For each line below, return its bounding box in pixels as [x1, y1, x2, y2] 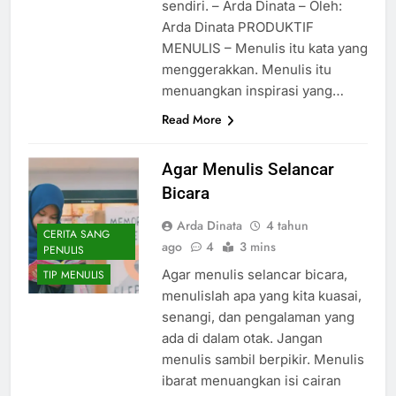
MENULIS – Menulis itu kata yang [161, 40, 368, 57]
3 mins [239, 238, 276, 256]
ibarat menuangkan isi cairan [161, 372, 341, 390]
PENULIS [43, 241, 84, 258]
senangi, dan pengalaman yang [161, 308, 354, 326]
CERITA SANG [43, 225, 110, 242]
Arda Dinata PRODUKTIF [161, 19, 314, 36]
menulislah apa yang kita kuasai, [161, 287, 362, 305]
